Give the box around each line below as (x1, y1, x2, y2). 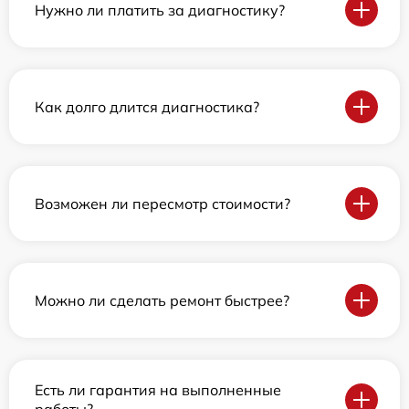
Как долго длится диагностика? (35, 97, 259, 116)
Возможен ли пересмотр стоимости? (35, 194, 290, 213)
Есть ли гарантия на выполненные (35, 381, 281, 399)
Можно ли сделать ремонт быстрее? (35, 290, 289, 309)
